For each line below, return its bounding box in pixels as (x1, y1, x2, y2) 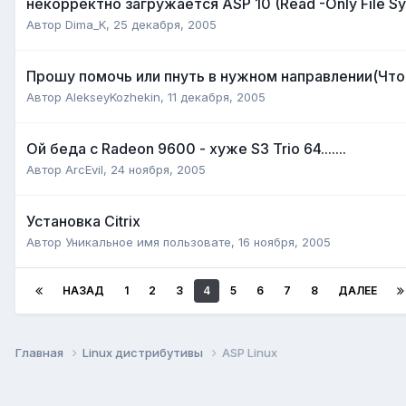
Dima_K (65, 16, 106, 32)
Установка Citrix (26, 211, 140, 230)
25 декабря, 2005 (113, 16, 217, 32)
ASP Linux (222, 344, 277, 360)
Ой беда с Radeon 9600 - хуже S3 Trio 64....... (26, 139, 346, 158)
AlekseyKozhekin (65, 89, 160, 104)
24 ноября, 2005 (111, 161, 206, 177)
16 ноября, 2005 (238, 234, 331, 249)
